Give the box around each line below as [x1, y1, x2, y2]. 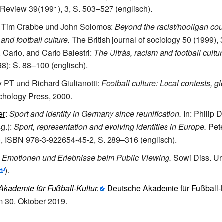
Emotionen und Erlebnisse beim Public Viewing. [2, 152, 171, 163]
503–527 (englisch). [82, 3, 152, 14]
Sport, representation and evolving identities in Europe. [14, 121, 206, 132]
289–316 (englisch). [107, 134, 177, 145]
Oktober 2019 [18, 195, 65, 207]
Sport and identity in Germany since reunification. [9, 108, 181, 119]
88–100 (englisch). [22, 59, 88, 71]
